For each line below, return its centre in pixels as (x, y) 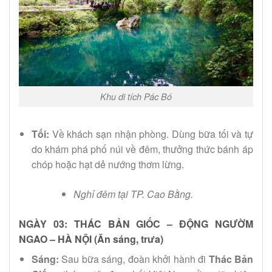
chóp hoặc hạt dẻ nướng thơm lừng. (107, 165)
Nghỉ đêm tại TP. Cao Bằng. (133, 194)
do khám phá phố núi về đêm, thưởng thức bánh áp (142, 149)
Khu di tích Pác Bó (136, 96)
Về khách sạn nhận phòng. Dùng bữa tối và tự (151, 134)
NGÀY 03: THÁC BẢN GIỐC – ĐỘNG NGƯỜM (136, 224)
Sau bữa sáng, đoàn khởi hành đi (134, 259)
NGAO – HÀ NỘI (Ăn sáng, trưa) (91, 239)
